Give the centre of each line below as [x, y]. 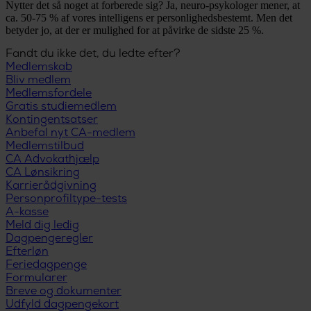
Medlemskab [39, 67]
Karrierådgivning [51, 186]
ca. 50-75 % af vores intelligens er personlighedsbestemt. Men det [149, 17]
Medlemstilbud [45, 146]
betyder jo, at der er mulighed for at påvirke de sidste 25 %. [136, 30]
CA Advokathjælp [52, 160]
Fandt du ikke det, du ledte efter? [93, 54]
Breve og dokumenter [64, 292]
